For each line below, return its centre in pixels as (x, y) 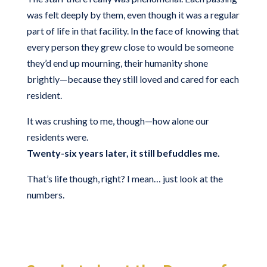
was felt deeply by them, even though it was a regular (133, 14)
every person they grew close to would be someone (130, 46)
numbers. (45, 194)
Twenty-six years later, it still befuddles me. (123, 153)
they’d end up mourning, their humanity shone (117, 63)
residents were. (57, 136)
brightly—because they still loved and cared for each (133, 79)
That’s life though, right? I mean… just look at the (125, 178)
